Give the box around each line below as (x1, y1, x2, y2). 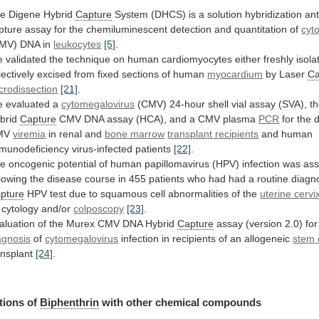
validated (6, 53, 47, 65)
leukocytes (53, 38, 102, 50)
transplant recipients (167, 127, 259, 140)
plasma (223, 113, 256, 125)
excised (37, 68, 72, 80)
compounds (202, 296, 262, 309)
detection (170, 23, 212, 35)
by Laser (263, 68, 308, 80)
